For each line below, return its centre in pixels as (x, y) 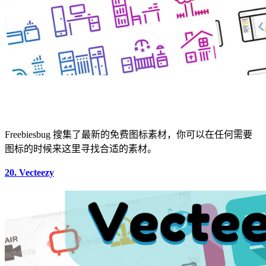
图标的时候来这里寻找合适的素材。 (81, 148)
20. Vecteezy (29, 173)
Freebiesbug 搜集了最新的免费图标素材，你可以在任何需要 (129, 134)
